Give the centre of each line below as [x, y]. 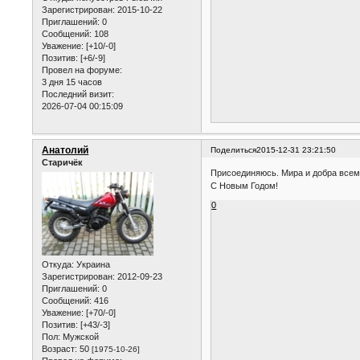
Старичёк [63, 162]
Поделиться [234, 149]
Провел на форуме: [82, 70]
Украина [92, 265]
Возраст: [60, 349]
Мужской [80, 337]
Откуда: [58, 265]
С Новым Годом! [245, 186]
